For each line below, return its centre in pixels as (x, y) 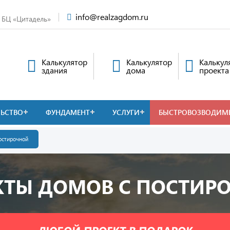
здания (54, 70)
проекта (214, 70)
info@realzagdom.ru (112, 17)
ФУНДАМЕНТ (68, 112)
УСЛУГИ (126, 112)
